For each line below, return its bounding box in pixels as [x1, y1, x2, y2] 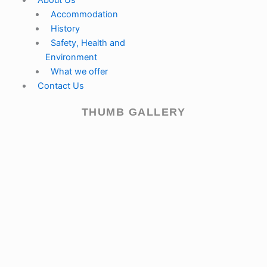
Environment [45, 52, 97, 63]
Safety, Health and [50, 38, 125, 49]
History [50, 23, 80, 35]
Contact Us [37, 80, 84, 92]
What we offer [50, 66, 108, 77]
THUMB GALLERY [81, 106, 186, 118]
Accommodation [50, 9, 118, 20]
